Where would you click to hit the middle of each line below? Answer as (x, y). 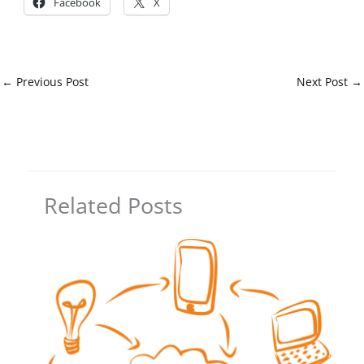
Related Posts (114, 205)
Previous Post (51, 81)
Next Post (324, 81)
